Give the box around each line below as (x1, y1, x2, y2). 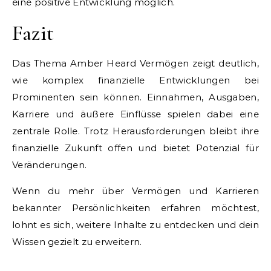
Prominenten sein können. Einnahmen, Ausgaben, (12, 91, 259, 103)
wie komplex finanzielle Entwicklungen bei (12, 74, 259, 86)
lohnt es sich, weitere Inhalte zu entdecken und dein (12, 218, 259, 230)
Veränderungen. (12, 158, 87, 171)
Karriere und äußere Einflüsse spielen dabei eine (12, 108, 259, 120)
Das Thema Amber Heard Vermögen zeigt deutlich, (12, 57, 259, 69)
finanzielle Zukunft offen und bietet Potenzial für (12, 142, 259, 154)
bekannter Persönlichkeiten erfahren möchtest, (12, 201, 259, 214)
